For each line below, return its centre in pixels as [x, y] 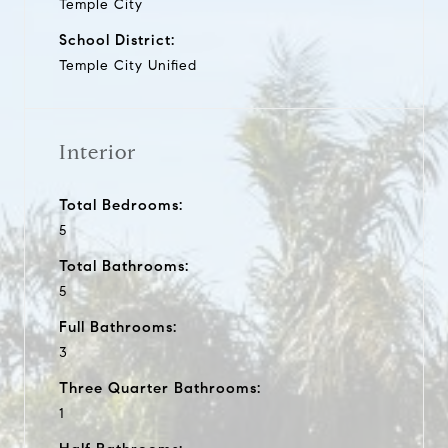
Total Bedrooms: [121, 204]
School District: [117, 39]
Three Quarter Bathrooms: [160, 387]
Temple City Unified [128, 65]
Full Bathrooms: [118, 326]
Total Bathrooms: [124, 265]
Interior [97, 152]
